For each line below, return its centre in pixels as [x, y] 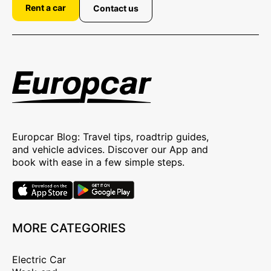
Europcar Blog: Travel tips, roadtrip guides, [110, 136]
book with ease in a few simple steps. [98, 162]
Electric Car [39, 259]
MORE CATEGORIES [69, 228]
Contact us [116, 8]
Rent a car [46, 8]
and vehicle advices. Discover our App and [110, 149]
